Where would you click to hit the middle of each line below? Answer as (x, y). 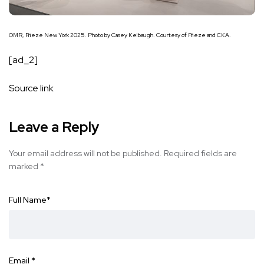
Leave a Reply (54, 127)
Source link (31, 88)
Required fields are (200, 153)
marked (24, 166)
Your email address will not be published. (85, 153)
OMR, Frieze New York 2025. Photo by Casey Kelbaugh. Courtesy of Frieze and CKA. (120, 35)
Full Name (28, 199)
